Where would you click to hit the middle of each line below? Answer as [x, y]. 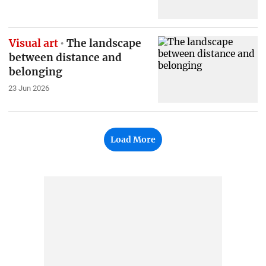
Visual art [33, 43]
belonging [35, 72]
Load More [133, 140]
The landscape [103, 43]
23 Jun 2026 [28, 88]
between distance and [65, 57]
